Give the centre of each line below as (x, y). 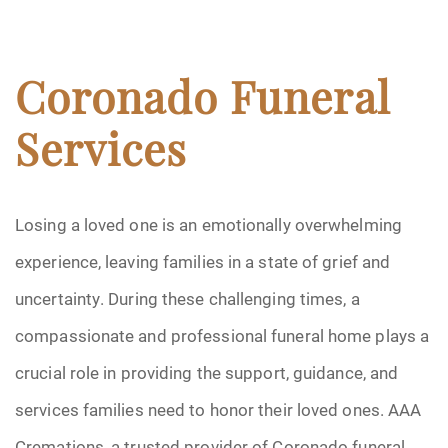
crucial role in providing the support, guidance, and (207, 372)
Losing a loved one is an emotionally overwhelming (208, 224)
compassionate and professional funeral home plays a (222, 335)
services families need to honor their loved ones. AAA (218, 409)
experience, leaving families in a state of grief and (203, 261)
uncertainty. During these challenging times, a (187, 298)
